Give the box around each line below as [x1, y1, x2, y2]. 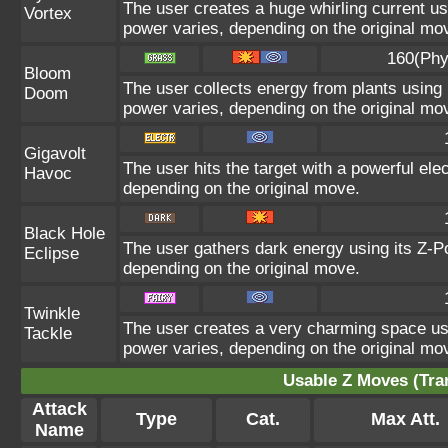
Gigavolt [24, 144, 86, 163]
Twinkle [24, 304, 80, 323]
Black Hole [24, 224, 105, 243]
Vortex [24, 4, 72, 23]
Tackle [24, 324, 72, 343]
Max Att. [370, 409, 440, 429]
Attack [31, 399, 87, 419]
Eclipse [24, 244, 79, 263]
